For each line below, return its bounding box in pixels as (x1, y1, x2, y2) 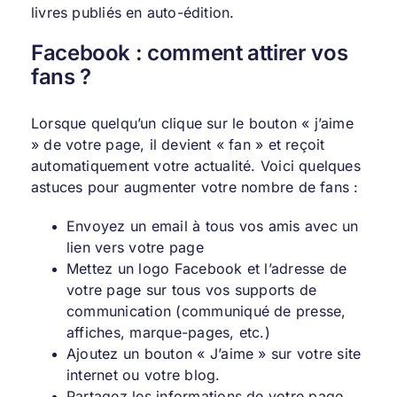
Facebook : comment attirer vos (30, 40, 348, 66)
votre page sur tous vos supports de (66, 280, 317, 299)
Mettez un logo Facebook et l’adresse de (66, 259, 347, 277)
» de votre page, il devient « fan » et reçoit (30, 135, 325, 153)
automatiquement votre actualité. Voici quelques (30, 156, 361, 175)
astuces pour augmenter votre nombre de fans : (30, 177, 359, 196)
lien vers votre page (66, 237, 204, 256)
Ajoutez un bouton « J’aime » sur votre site (66, 344, 362, 362)
